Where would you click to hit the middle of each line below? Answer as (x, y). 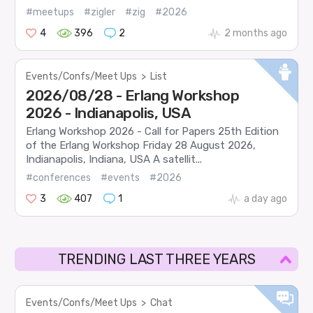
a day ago (265, 199)
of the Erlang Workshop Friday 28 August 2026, (141, 145)
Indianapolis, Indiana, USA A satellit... (114, 159)
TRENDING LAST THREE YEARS (156, 260)
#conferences (59, 178)
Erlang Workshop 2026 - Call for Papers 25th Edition (153, 131)
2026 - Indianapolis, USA (109, 112)
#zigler (100, 12)
